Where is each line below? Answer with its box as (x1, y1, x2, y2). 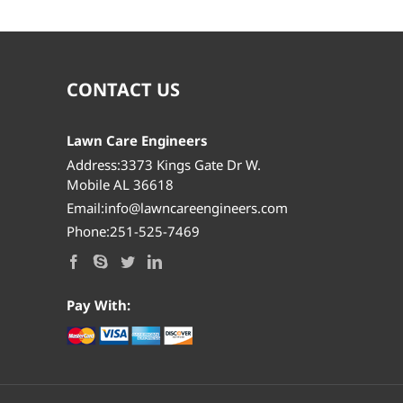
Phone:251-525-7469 (66, 221, 200, 240)
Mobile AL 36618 (66, 175, 174, 193)
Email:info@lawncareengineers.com (66, 198, 288, 217)
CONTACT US (66, 76, 180, 102)
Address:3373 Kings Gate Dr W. (66, 155, 261, 174)
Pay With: (66, 295, 130, 314)
